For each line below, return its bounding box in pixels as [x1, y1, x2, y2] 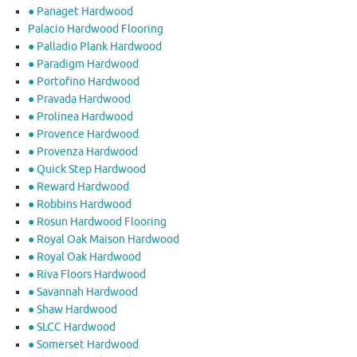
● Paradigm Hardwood [28, 57, 139, 72]
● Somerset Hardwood [28, 338, 139, 352]
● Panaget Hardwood [28, 5, 133, 19]
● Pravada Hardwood [28, 92, 131, 107]
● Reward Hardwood [28, 180, 129, 194]
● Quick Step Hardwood [28, 163, 146, 177]
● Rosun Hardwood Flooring [28, 215, 167, 229]
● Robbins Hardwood [28, 198, 131, 212]
